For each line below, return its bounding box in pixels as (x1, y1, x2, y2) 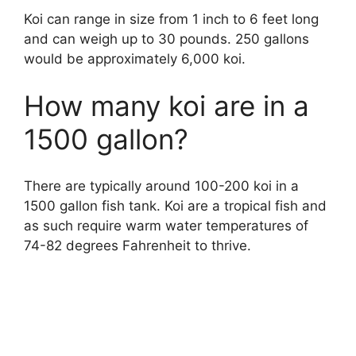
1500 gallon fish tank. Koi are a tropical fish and (24, 197, 327, 214)
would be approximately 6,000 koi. (24, 50, 246, 67)
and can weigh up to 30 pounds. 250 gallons (24, 30, 309, 47)
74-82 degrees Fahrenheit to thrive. (24, 237, 251, 253)
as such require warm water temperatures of (24, 217, 308, 234)
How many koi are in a (24, 89, 309, 123)
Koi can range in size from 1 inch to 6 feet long (24, 10, 319, 27)
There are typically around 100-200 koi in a (24, 177, 299, 194)
